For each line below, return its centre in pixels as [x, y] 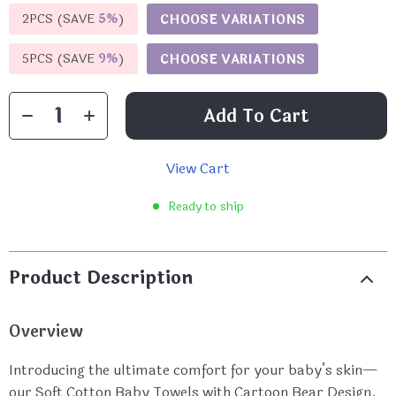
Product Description [101, 278]
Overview [46, 331]
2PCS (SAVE [60, 19]
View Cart [198, 168]
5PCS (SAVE [60, 59]
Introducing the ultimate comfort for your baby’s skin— [193, 370]
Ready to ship [206, 206]
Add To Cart [256, 116]
